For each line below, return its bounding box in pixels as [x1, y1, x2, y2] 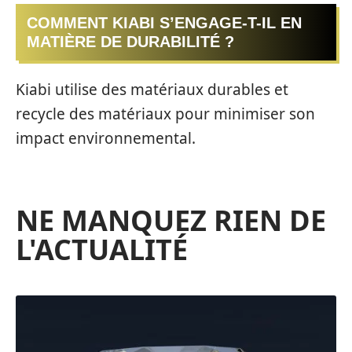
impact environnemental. [16, 128, 196, 148]
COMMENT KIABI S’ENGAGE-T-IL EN [27, 13, 302, 31]
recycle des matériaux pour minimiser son [16, 104, 315, 124]
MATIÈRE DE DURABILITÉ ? [27, 32, 234, 50]
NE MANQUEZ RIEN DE [16, 201, 326, 240]
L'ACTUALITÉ [16, 230, 188, 269]
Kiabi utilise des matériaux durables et [16, 79, 288, 100]
